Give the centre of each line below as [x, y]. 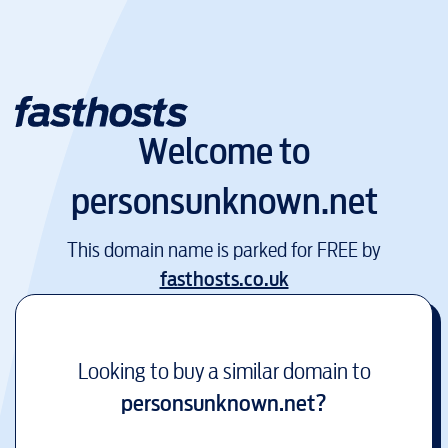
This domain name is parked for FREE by [224, 250]
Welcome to [224, 152]
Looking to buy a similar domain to [224, 370]
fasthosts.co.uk [224, 279]
